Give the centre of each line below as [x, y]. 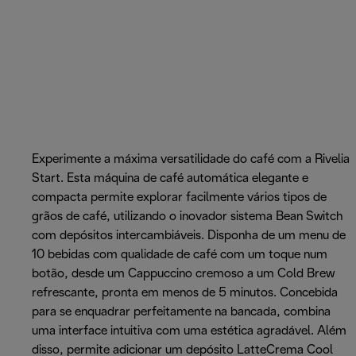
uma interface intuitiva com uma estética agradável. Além [189, 331]
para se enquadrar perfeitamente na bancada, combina [181, 312]
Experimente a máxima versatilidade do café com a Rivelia [191, 160]
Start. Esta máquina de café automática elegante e [170, 179]
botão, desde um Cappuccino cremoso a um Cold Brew [183, 274]
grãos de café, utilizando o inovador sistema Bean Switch [188, 217]
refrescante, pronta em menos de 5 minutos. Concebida [185, 293]
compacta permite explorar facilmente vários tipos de [179, 198]
